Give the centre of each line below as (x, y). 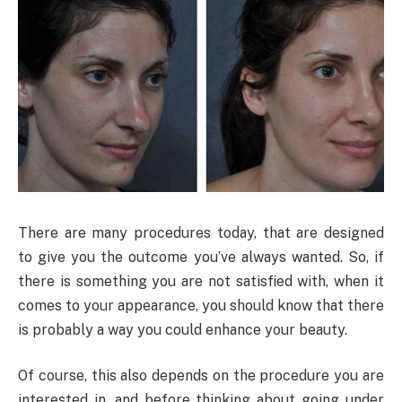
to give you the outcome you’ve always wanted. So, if (201, 257)
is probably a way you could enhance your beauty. (183, 329)
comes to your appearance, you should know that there (201, 305)
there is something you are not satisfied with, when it (201, 281)
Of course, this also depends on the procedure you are (201, 376)
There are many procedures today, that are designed (201, 232)
